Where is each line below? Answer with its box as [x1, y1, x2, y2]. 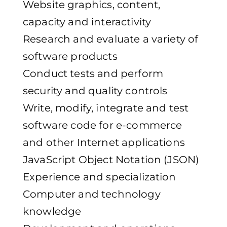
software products [23, 50, 118, 63]
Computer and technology [23, 188, 161, 201]
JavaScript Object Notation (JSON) [23, 154, 200, 166]
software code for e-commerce [23, 119, 182, 132]
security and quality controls [23, 85, 168, 97]
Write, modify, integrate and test [23, 102, 189, 115]
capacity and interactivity [23, 16, 152, 28]
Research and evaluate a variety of [23, 33, 199, 46]
